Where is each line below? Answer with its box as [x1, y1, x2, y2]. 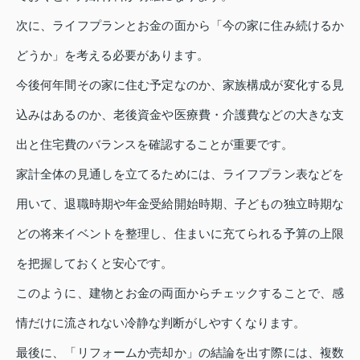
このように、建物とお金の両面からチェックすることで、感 [16, 286, 344, 301]
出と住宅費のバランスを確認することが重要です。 [16, 137, 293, 152]
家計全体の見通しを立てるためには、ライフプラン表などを [16, 167, 344, 182]
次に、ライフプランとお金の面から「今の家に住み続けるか [16, 18, 344, 33]
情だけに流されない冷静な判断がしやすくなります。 [16, 316, 305, 330]
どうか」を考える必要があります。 [16, 48, 209, 63]
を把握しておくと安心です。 [16, 256, 173, 271]
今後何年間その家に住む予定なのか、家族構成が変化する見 [16, 78, 344, 92]
